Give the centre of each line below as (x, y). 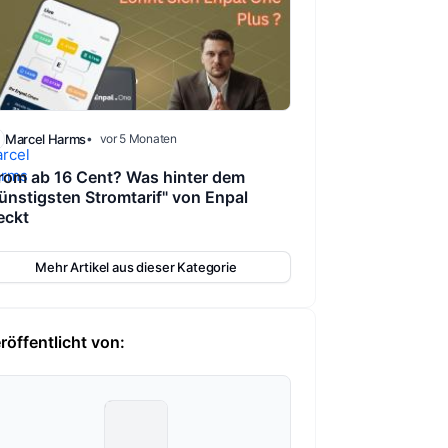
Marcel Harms (46, 139)
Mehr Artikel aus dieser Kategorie (136, 267)
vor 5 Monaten (138, 139)
